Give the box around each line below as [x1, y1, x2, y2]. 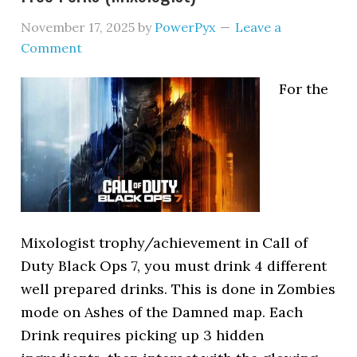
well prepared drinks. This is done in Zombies [21, 280, 336, 298]
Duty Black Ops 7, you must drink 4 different [21, 257, 328, 275]
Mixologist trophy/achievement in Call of [21, 233, 308, 252]
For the [279, 80, 329, 98]
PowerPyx [155, 19, 216, 35]
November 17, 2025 [21, 19, 135, 35]
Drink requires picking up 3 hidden [21, 326, 265, 344]
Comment [21, 40, 83, 56]
